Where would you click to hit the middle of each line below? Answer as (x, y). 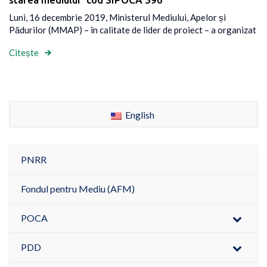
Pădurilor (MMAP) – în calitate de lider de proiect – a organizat (133, 30)
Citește (24, 53)
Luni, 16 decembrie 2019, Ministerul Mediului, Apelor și (117, 17)
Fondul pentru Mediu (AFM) (78, 189)
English (139, 114)
